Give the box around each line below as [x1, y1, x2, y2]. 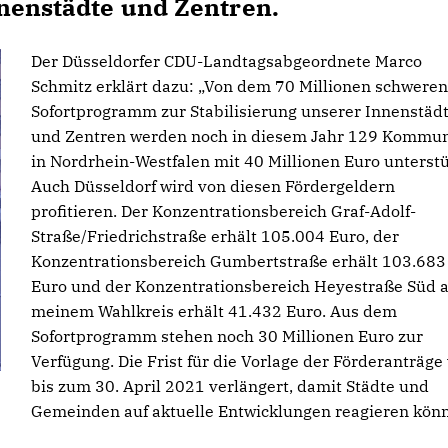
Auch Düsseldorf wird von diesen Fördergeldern [31, 176, 395, 196]
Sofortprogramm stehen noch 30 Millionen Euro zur [31, 326, 423, 346]
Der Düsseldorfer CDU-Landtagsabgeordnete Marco [31, 51, 422, 71]
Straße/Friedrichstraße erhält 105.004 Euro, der [31, 226, 399, 246]
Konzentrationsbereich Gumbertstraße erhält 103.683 [31, 251, 446, 271]
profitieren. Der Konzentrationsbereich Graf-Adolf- [31, 201, 416, 221]
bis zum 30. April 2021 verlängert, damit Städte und [31, 376, 429, 396]
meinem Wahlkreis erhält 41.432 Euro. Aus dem [31, 301, 397, 321]
